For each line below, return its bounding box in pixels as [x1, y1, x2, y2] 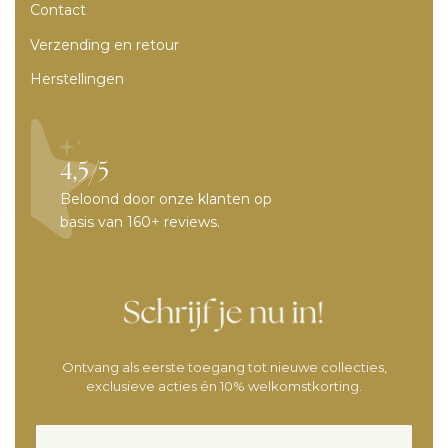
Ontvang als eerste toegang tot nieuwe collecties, [61, 358, 387, 375]
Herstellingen [30, 69, 124, 88]
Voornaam [35, 423, 111, 440]
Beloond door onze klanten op [60, 189, 272, 208]
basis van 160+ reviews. [60, 212, 220, 231]
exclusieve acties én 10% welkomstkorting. [86, 377, 362, 394]
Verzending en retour [30, 35, 179, 54]
